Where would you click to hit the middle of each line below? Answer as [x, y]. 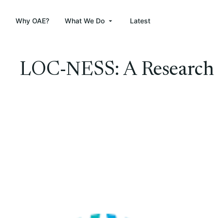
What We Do [85, 21]
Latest [140, 21]
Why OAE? [32, 21]
